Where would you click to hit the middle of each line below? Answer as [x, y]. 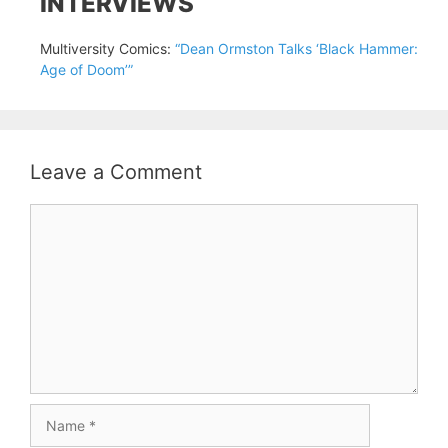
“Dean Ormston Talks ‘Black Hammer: [296, 48]
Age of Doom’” [86, 69]
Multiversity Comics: [107, 48]
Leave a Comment [116, 172]
